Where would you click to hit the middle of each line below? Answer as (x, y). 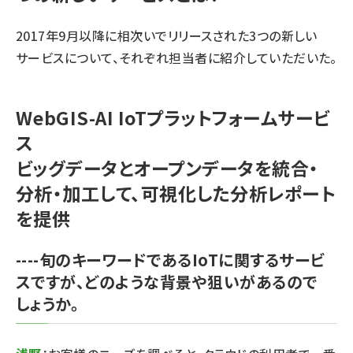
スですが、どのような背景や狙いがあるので (167, 282)
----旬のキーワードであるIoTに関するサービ (170, 260)
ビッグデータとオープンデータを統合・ (167, 168)
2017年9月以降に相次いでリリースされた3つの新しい (167, 35)
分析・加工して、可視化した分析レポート (176, 193)
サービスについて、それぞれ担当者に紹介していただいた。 (176, 58)
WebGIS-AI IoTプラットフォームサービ (173, 117)
